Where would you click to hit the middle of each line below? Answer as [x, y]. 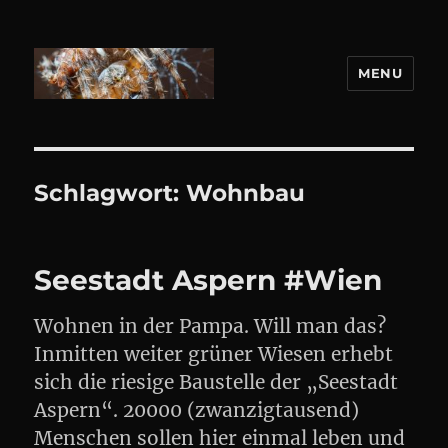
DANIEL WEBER [130, 127]
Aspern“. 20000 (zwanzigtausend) [197, 410]
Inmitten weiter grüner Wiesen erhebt [214, 354]
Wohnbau [246, 193]
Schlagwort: [110, 193]
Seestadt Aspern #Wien [208, 280]
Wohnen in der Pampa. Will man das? [210, 326]
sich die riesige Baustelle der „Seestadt [216, 382]
